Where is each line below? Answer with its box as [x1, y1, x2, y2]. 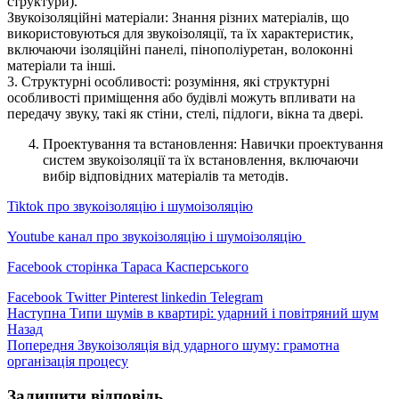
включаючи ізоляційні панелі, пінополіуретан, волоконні [7, 42, 353, 58]
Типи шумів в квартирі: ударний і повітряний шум [69, 305, 379, 322]
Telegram [210, 289, 263, 305]
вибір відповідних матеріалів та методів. [43, 168, 289, 184]
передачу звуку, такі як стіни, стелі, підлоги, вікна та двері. [7, 106, 363, 122]
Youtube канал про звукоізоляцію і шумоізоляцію [7, 229, 305, 245]
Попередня [7, 338, 74, 354]
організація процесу [7, 354, 128, 370]
